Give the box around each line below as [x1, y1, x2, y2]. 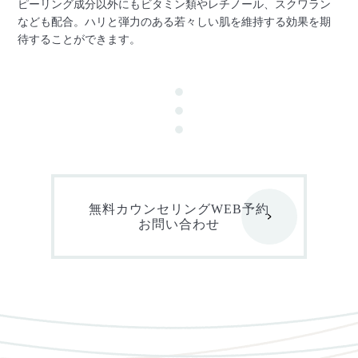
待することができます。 [18, 32, 141, 46]
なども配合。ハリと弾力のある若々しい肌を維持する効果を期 [18, 14, 332, 28]
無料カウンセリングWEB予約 [89, 201, 269, 216]
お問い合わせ [138, 217, 220, 231]
